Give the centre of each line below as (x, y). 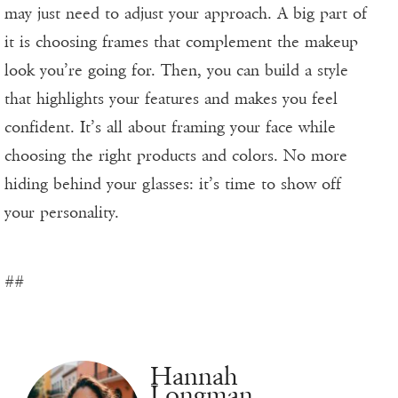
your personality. (62, 213)
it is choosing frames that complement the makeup (181, 42)
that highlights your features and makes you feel (171, 99)
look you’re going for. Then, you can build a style (176, 71)
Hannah (194, 377)
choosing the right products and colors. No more (176, 156)
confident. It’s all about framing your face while (170, 127)
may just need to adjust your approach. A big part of (186, 14)
